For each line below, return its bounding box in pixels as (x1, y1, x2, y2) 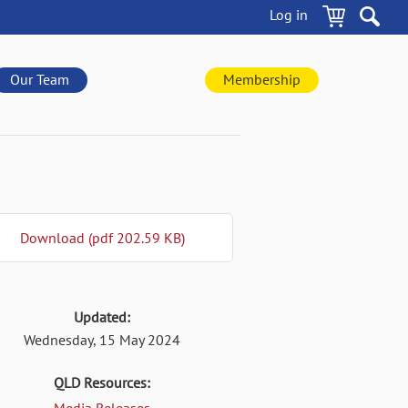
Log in (269, 5, 308, 24)
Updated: (74, 308, 130, 326)
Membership (222, 70, 301, 88)
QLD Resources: (54, 373, 150, 392)
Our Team (10, 70, 70, 88)
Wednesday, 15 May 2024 (24, 331, 180, 349)
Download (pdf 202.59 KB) (19, 229, 185, 247)
